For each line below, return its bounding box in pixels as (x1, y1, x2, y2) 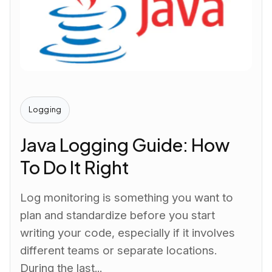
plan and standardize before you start (20, 208, 216, 222)
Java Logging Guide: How (20, 132, 230, 156)
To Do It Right (20, 155, 130, 178)
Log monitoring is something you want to (20, 190, 234, 205)
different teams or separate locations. (20, 243, 217, 257)
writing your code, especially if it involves (20, 225, 236, 240)
